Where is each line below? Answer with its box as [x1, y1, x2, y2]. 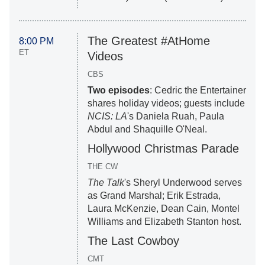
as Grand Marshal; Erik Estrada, [87, 190, 221, 201]
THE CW [87, 162, 118, 172]
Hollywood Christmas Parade [87, 142, 239, 156]
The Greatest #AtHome [87, 34, 210, 48]
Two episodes [87, 85, 150, 96]
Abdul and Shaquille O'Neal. [87, 124, 207, 135]
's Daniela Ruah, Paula [127, 111, 224, 122]
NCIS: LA [87, 111, 127, 122]
